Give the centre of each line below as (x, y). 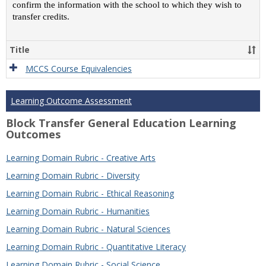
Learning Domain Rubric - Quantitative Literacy (96, 247)
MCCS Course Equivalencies (79, 69)
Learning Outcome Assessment (71, 101)
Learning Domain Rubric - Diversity (73, 176)
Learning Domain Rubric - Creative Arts (81, 158)
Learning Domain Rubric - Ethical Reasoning (90, 194)
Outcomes (33, 134)
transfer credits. (45, 17)
